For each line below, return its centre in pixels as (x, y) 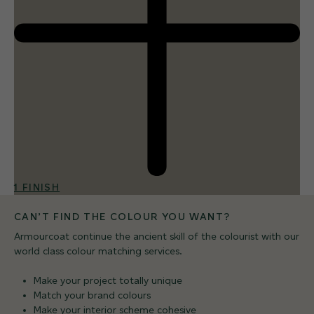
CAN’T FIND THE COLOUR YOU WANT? (122, 217)
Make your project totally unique (108, 281)
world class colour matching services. (98, 251)
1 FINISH (37, 187)
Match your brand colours (92, 295)
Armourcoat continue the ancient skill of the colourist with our (157, 237)
